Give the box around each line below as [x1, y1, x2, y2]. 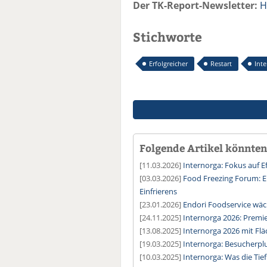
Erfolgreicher [149, 59, 188, 69]
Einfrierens [139, 186, 177, 197]
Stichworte [133, 28, 202, 46]
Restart [210, 59, 232, 69]
